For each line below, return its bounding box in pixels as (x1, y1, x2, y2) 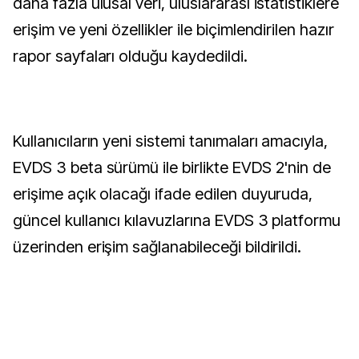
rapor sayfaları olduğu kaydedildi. (13, 46, 248, 66)
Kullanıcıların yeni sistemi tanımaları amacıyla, (13, 131, 329, 151)
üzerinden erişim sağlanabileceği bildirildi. (13, 237, 302, 256)
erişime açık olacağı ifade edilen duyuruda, (13, 184, 313, 204)
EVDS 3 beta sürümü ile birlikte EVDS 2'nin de (13, 158, 332, 177)
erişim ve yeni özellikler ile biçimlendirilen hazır (13, 20, 334, 39)
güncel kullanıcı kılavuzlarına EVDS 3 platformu (13, 211, 341, 230)
